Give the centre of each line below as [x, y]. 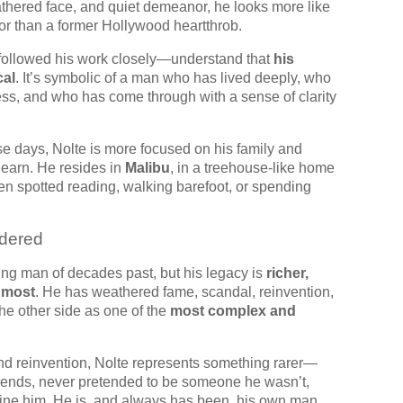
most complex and [233, 310]
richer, [287, 273]
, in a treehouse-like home [252, 167]
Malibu [148, 167]
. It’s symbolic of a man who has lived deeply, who [173, 77]
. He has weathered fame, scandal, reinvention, [184, 291]
